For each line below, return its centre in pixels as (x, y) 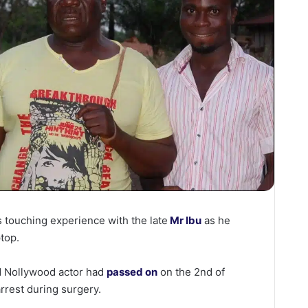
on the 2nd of (191, 272)
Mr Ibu (185, 221)
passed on (132, 272)
